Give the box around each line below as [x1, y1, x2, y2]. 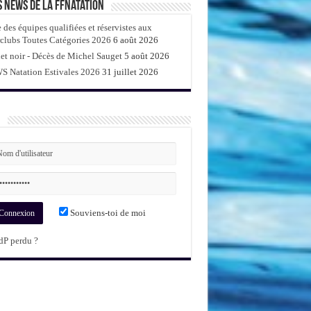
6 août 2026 [112, 34, 158, 45]
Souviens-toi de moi [67, 207, 146, 218]
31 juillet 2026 [101, 66, 158, 77]
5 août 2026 [124, 50, 169, 61]
